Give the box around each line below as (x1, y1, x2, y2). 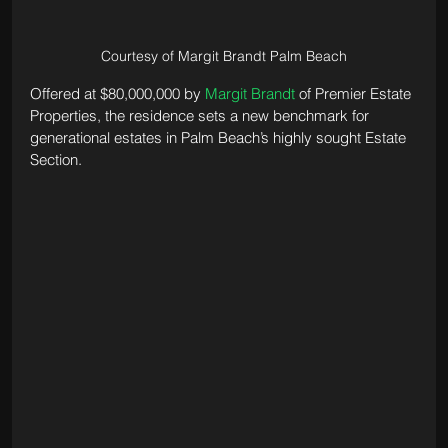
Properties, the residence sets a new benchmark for (29, 106, 373, 126)
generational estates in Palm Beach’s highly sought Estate (29, 128, 410, 148)
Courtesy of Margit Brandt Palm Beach (101, 47, 347, 66)
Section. (29, 150, 82, 170)
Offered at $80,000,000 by (29, 84, 205, 104)
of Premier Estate (294, 84, 415, 104)
